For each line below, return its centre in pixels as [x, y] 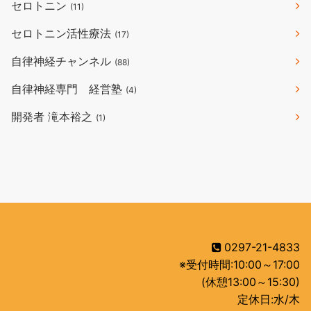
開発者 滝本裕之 [53, 117]
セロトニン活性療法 [63, 34]
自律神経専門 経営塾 [68, 89]
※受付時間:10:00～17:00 [239, 265]
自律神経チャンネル [63, 61]
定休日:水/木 [269, 300]
